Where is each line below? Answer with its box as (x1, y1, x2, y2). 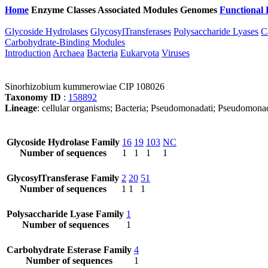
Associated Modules (98, 5, 180, 15)
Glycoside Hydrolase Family (7, 137, 120, 147)
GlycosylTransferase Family (7, 173, 119, 183)
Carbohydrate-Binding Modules (5, 37, 125, 47)
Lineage (5, 103, 37, 113)
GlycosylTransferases (90, 26, 171, 36)
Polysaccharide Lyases (173, 26, 258, 36)
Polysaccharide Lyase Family (7, 209, 124, 219)
